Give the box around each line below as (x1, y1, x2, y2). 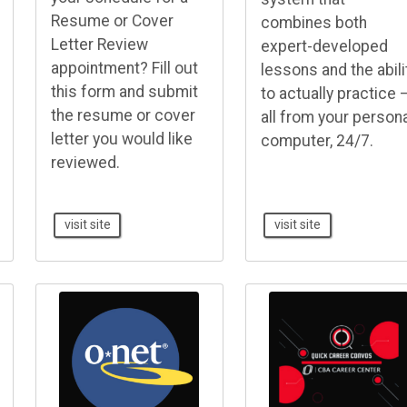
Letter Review (50, 35, 148, 54)
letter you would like (50, 129, 193, 148)
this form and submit (50, 82, 198, 101)
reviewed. (50, 153, 120, 172)
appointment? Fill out (50, 58, 198, 77)
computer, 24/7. (260, 131, 373, 150)
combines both (260, 13, 367, 32)
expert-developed (260, 36, 388, 55)
